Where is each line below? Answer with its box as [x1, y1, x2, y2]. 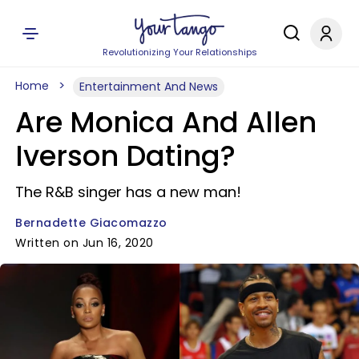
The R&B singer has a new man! [15, 182, 241, 202]
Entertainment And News [79, 79, 218, 95]
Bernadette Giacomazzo [15, 215, 167, 231]
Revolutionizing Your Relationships [102, 46, 257, 58]
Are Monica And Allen [15, 103, 317, 142]
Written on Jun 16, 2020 [15, 235, 154, 251]
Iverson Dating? [15, 136, 236, 175]
